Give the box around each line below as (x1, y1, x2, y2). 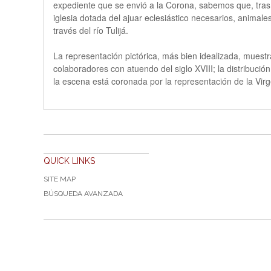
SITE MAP (44, 175, 76, 184)
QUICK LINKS (44, 156, 95, 166)
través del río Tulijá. (53, 24, 128, 37)
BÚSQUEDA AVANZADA (44, 189, 123, 198)
